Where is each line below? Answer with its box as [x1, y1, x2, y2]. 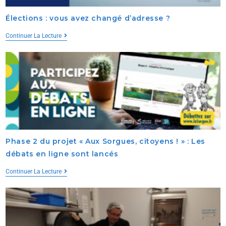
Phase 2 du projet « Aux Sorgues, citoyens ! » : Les [6, 137, 205, 146]
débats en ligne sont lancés [6, 149, 119, 159]
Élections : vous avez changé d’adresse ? [6, 13, 171, 23]
